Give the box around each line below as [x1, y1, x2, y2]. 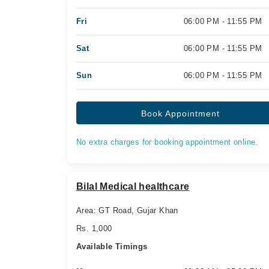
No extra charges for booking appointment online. [76, 138, 258, 147]
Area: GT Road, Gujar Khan [76, 206, 178, 215]
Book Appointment [141, 109, 220, 118]
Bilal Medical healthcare [76, 181, 190, 192]
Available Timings [76, 242, 148, 251]
